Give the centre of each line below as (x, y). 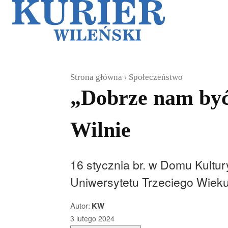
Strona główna (96, 77)
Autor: (80, 205)
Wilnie (101, 130)
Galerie (198, 20)
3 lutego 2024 (92, 219)
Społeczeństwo (156, 77)
